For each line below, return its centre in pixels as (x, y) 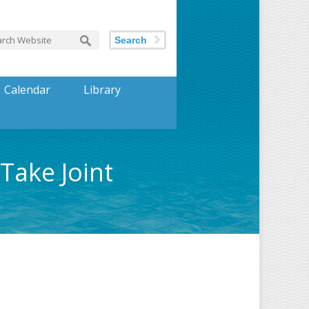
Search (131, 40)
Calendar (27, 90)
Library (102, 90)
